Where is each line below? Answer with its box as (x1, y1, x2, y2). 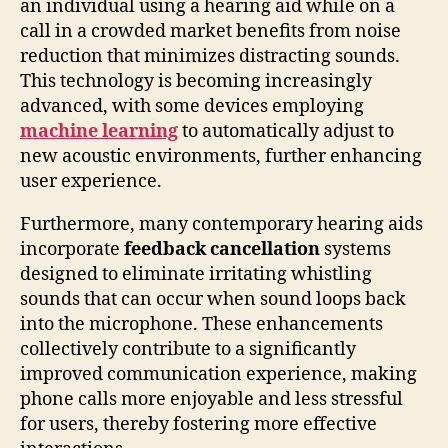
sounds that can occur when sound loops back (20, 287, 406, 311)
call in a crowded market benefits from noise (20, 19, 401, 43)
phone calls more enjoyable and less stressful (20, 387, 403, 411)
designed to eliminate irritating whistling (20, 262, 372, 286)
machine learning (20, 119, 178, 143)
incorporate (20, 237, 124, 261)
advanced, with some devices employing (20, 94, 364, 118)
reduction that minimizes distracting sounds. (20, 44, 400, 68)
